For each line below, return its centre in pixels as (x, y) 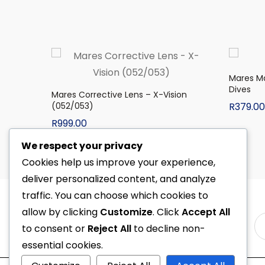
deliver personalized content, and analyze (119, 179)
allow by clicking (61, 212)
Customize (126, 212)
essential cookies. (62, 245)
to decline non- (168, 229)
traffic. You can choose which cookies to (115, 195)
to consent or (55, 229)
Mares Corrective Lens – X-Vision (119, 95)
